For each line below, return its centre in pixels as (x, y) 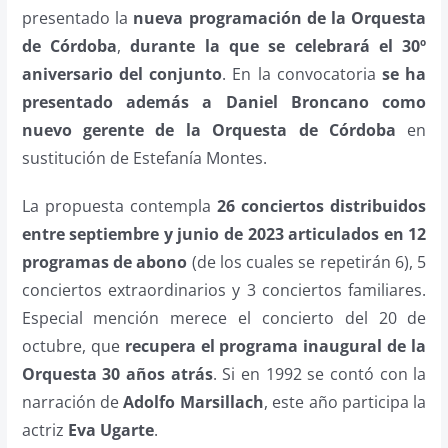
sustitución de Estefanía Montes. (144, 158)
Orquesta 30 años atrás (117, 374)
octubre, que (73, 346)
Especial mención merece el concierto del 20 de (224, 318)
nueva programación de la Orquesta (280, 18)
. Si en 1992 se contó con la (319, 374)
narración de (72, 402)
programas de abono (104, 262)
